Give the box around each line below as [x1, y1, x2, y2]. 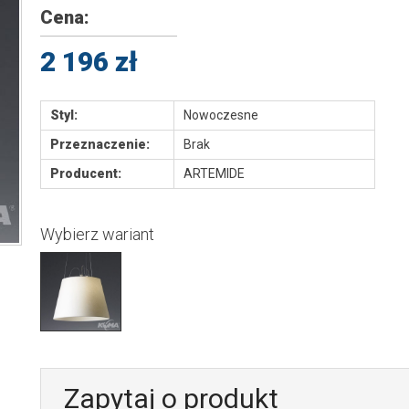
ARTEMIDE [183, 166, 245, 181]
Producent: [49, 166, 121, 181]
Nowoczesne [183, 108, 258, 122]
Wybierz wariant [39, 225, 154, 244]
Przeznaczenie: [49, 137, 150, 152]
